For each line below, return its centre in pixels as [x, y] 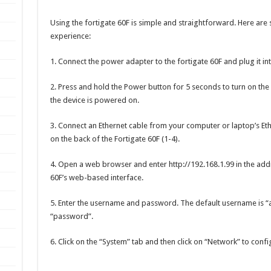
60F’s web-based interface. [96, 178]
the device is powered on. [94, 100]
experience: [70, 36]
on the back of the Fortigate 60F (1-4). [115, 139]
